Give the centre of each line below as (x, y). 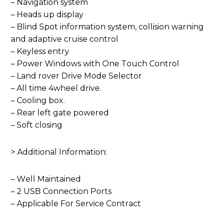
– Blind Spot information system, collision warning (108, 27)
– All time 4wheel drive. (56, 88)
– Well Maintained (46, 179)
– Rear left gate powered (60, 113)
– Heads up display (47, 15)
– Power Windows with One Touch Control (95, 64)
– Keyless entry (40, 52)
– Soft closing (37, 125)
